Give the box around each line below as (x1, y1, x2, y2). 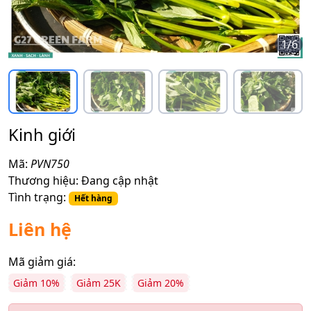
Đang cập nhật (81, 172, 158, 188)
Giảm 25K (76, 276, 121, 289)
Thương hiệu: (8, 172, 78, 188)
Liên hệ (8, 217, 72, 241)
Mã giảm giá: (8, 253, 76, 269)
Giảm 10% (13, 276, 60, 289)
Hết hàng (74, 192, 112, 204)
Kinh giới (8, 123, 76, 146)
